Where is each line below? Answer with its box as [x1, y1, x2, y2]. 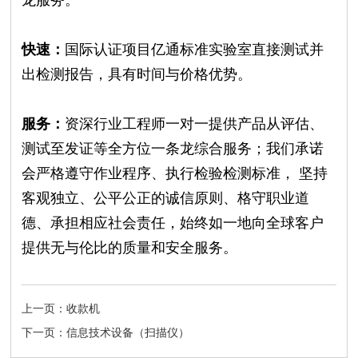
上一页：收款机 [22, 302, 101, 315]
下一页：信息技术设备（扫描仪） [22, 326, 190, 339]
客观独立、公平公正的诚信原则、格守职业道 [22, 189, 310, 206]
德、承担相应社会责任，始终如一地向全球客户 [22, 214, 324, 231]
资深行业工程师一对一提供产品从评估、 [65, 115, 324, 132]
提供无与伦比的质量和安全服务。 [22, 239, 238, 256]
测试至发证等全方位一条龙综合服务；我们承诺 [22, 140, 324, 157]
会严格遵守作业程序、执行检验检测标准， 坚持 [22, 165, 328, 181]
